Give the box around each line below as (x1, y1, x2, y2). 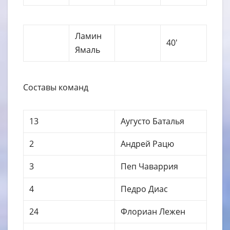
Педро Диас (121, 183, 168, 195)
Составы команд (23, 81, 88, 93)
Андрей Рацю (121, 138, 175, 149)
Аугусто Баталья (121, 115, 185, 127)
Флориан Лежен (121, 205, 186, 217)
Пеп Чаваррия (121, 160, 179, 172)
